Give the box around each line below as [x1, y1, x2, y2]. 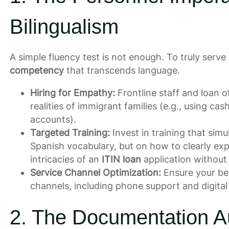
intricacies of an [30, 154, 102, 165]
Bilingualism [9, 14, 119, 38]
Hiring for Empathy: [30, 87, 115, 99]
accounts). [30, 114, 76, 125]
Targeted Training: [30, 127, 110, 139]
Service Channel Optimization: [30, 167, 161, 178]
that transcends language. [63, 65, 180, 76]
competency [9, 65, 64, 76]
